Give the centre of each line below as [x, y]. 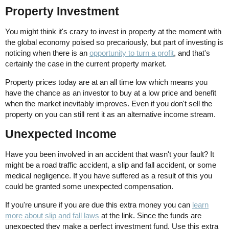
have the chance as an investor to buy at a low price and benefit [111, 93]
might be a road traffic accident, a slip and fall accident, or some [111, 165]
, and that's [192, 53]
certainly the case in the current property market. [86, 64]
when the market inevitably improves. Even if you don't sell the [109, 104]
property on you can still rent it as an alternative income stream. [110, 114]
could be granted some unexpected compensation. [89, 187]
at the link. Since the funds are [150, 216]
